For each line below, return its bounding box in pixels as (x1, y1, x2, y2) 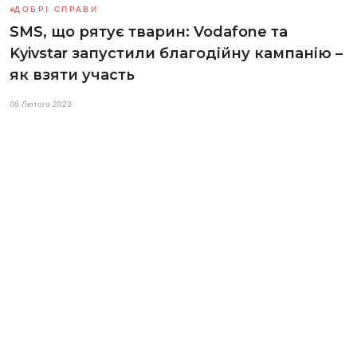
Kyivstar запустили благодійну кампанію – (10, 44, 343, 62)
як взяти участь (10, 65, 135, 84)
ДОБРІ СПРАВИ (14, 4, 99, 14)
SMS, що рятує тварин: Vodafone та (10, 22, 288, 41)
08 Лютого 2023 (10, 99, 72, 108)
